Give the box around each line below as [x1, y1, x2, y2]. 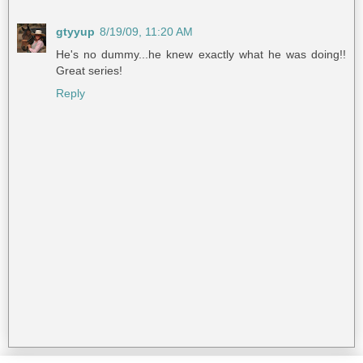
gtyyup [56, 25, 95, 39]
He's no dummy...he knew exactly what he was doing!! [56, 48, 346, 62]
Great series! [56, 64, 122, 78]
